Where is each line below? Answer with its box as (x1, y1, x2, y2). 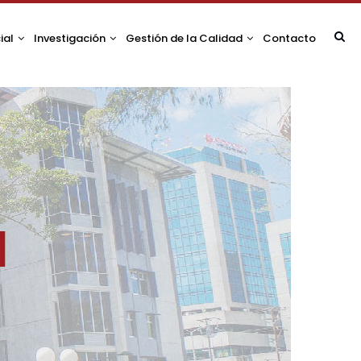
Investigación (34, 31, 108, 46)
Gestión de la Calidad (126, 31, 245, 46)
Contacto (263, 31, 316, 46)
